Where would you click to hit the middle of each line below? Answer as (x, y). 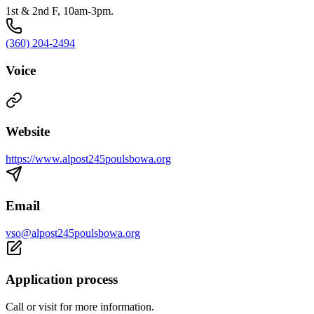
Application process (62, 280)
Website (28, 132)
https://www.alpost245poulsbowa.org (88, 159)
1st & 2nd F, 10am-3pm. (60, 11)
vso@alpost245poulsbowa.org (73, 233)
